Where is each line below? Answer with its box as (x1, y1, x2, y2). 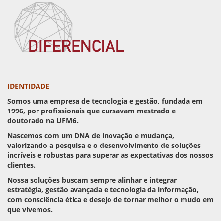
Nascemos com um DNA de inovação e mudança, (7, 131, 174, 140)
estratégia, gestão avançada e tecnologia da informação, (7, 185, 199, 194)
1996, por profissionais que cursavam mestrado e (7, 106, 176, 115)
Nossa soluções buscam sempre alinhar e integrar (7, 175, 177, 184)
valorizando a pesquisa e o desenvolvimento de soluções (7, 141, 201, 150)
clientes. (7, 160, 36, 170)
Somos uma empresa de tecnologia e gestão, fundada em (7, 96, 203, 106)
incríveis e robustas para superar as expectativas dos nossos (7, 150, 213, 160)
